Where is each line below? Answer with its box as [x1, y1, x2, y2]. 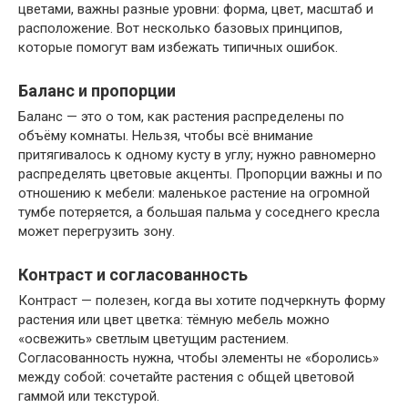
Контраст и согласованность [18, 265, 248, 285]
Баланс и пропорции [18, 81, 176, 101]
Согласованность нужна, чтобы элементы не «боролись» [18, 350, 379, 367]
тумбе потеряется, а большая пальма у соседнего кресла [18, 204, 380, 221]
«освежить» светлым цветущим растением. [18, 331, 289, 348]
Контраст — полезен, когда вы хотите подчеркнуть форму [18, 292, 385, 310]
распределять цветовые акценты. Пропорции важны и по [18, 166, 382, 183]
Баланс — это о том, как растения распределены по [18, 108, 344, 126]
